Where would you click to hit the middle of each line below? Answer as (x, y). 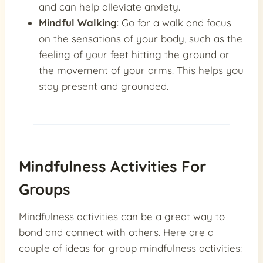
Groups (45, 190)
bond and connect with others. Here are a (116, 232)
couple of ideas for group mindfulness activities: (130, 248)
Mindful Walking (78, 23)
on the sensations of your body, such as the (141, 39)
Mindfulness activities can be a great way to (122, 217)
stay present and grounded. (104, 86)
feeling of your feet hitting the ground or (134, 55)
